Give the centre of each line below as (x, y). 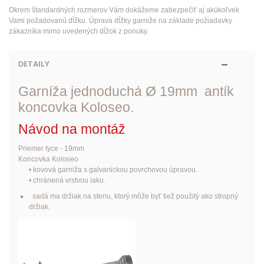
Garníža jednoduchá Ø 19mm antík (126, 91)
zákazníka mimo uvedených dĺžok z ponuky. (79, 31)
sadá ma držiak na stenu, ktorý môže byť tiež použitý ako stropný (133, 196)
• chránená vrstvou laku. (62, 180)
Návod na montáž (72, 129)
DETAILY (34, 64)
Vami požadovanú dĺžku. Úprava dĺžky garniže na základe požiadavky (121, 20)
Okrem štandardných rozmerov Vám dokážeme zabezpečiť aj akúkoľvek (124, 10)
